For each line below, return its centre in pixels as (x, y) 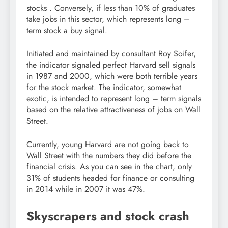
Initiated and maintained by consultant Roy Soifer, (111, 54)
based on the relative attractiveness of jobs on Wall (113, 110)
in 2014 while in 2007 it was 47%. (86, 189)
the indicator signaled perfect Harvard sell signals (111, 65)
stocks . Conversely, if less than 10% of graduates (111, 8)
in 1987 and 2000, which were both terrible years (112, 76)
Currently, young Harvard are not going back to (108, 145)
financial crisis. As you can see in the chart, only (109, 167)
